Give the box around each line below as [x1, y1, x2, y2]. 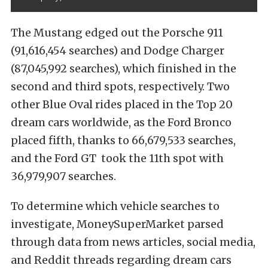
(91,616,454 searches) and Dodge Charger [11, 44, 224, 58]
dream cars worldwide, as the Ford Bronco [11, 115, 232, 130]
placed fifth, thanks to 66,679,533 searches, [11, 133, 236, 148]
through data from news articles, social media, [11, 235, 255, 249]
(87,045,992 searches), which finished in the [11, 62, 236, 76]
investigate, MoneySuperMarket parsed [11, 217, 224, 232]
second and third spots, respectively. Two [11, 80, 230, 94]
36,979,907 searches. [11, 169, 118, 184]
